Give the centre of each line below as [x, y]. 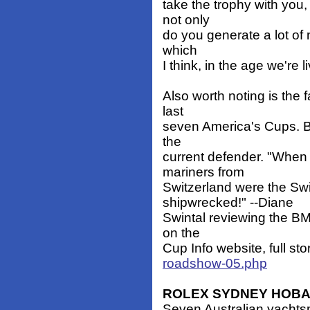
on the [181, 233]
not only [186, 20]
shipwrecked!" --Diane [228, 203]
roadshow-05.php [215, 264]
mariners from [203, 172]
